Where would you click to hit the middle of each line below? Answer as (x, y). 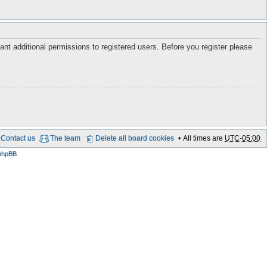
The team (65, 138)
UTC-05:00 (243, 138)
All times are (204, 138)
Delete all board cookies (135, 138)
